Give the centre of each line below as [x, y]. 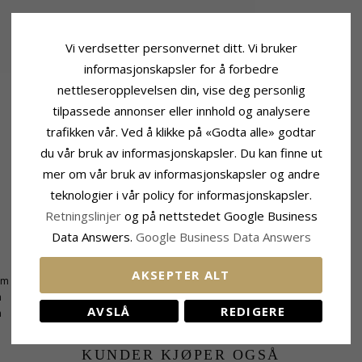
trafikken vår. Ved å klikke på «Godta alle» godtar [181, 131]
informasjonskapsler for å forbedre [181, 68]
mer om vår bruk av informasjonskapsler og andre [181, 173]
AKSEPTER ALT [181, 275]
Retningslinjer [84, 215]
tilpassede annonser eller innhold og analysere [181, 110]
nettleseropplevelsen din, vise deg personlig [181, 89]
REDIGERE [253, 311]
